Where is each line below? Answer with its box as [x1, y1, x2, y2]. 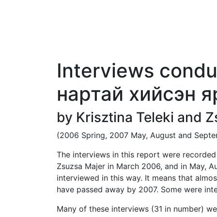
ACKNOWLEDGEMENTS [141, 52, 194, 59]
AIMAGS [91, 52, 108, 59]
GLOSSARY [118, 52, 141, 59]
